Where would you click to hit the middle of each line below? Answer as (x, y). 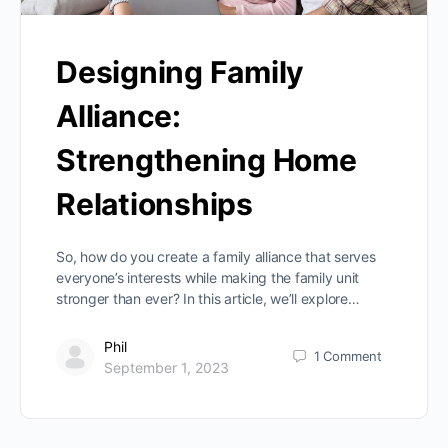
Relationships (154, 203)
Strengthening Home (206, 159)
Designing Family (180, 71)
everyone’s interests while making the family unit (208, 277)
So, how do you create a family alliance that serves (216, 256)
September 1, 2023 (166, 367)
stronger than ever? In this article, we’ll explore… (208, 298)
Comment (352, 356)
